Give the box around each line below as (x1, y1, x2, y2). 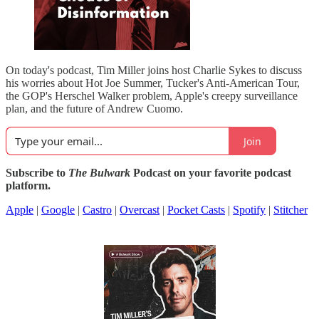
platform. (6, 179, 51, 192)
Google (41, 204, 75, 216)
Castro (83, 204, 112, 216)
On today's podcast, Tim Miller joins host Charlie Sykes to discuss (6, 64, 302, 76)
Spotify (233, 204, 266, 216)
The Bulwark (68, 167, 130, 179)
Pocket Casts (167, 204, 225, 216)
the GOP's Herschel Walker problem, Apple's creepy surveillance (6, 90, 298, 102)
